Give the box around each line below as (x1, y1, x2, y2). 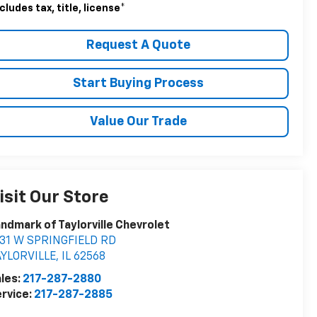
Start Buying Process (73, 76, 204, 90)
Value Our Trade (90, 115, 187, 128)
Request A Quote (86, 38, 190, 52)
